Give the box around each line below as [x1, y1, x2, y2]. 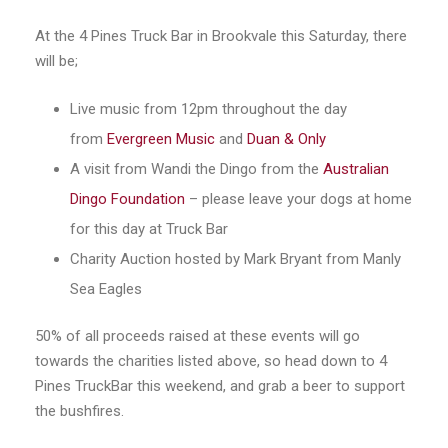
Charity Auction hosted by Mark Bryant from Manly [70, 249, 401, 268]
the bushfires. [35, 401, 124, 420]
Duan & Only [247, 129, 326, 148]
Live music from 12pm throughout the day [70, 99, 347, 118]
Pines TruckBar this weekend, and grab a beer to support [35, 376, 405, 395]
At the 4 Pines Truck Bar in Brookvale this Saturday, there [35, 26, 407, 45]
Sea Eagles [70, 279, 142, 298]
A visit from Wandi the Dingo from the [70, 159, 323, 178]
